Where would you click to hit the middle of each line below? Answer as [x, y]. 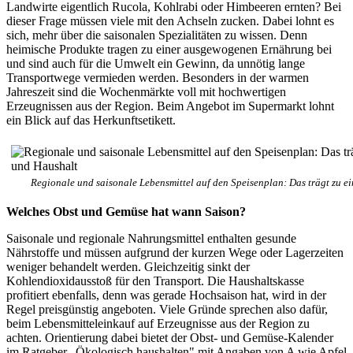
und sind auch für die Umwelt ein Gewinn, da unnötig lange [156, 63]
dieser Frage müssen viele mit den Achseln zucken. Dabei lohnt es [170, 20]
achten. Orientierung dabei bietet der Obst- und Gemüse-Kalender [170, 337]
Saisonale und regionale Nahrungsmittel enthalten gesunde [151, 238]
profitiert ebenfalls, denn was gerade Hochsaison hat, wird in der [166, 295]
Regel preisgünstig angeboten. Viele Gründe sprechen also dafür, [167, 309]
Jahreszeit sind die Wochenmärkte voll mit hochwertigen [146, 91]
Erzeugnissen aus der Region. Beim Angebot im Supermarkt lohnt [170, 106]
